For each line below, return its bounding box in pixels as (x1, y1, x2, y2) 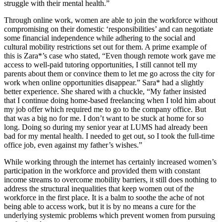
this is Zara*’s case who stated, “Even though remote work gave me (4, 51, 216, 60)
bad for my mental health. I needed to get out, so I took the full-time (4, 131, 215, 140)
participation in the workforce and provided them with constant (4, 166, 200, 175)
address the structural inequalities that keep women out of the (4, 184, 194, 193)
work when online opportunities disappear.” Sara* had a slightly (4, 78, 204, 87)
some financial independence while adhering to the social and (4, 33, 195, 42)
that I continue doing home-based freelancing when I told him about (4, 96, 216, 105)
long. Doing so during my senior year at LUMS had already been (4, 122, 208, 131)
